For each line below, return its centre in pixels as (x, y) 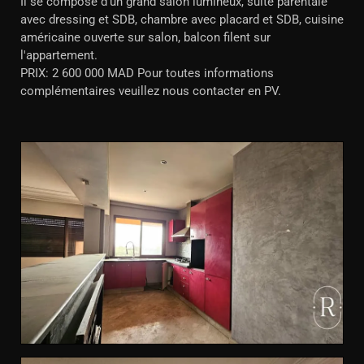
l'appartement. (59, 55)
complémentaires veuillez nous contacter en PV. (151, 91)
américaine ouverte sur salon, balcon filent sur (145, 37)
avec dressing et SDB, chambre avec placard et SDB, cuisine (182, 19)
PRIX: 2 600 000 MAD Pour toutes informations (147, 73)
